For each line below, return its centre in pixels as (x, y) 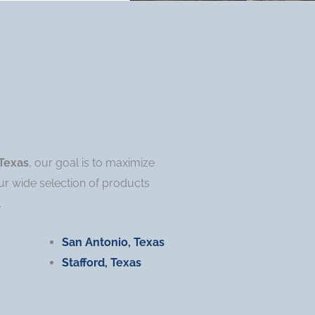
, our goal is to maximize (91, 163)
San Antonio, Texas (113, 243)
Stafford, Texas (101, 263)
